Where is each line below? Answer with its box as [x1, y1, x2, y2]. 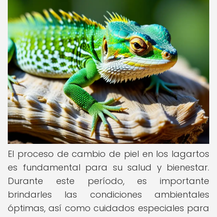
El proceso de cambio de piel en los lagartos [8, 148, 209, 160]
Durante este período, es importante [8, 175, 209, 187]
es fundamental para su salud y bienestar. [8, 161, 209, 173]
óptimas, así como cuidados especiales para [8, 202, 209, 214]
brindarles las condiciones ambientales [8, 188, 209, 201]
